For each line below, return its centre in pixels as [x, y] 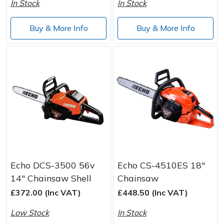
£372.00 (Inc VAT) [46, 192]
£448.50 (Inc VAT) [153, 192]
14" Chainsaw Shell [51, 178]
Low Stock [30, 212]
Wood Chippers [39, 9]
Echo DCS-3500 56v [52, 165]
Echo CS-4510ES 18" [161, 165]
